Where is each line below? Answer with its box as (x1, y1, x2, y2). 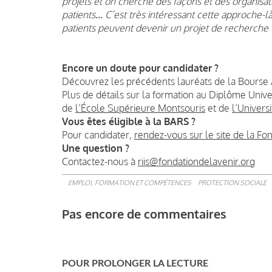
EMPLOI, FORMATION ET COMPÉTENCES (68, 178, 191, 187)
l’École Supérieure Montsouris (75, 101, 205, 114)
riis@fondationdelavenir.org (138, 155, 255, 168)
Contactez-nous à (62, 155, 138, 168)
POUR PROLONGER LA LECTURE (62, 258, 208, 268)
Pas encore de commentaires (62, 205, 226, 222)
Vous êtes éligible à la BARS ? (62, 115, 195, 127)
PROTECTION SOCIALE (198, 178, 267, 187)
